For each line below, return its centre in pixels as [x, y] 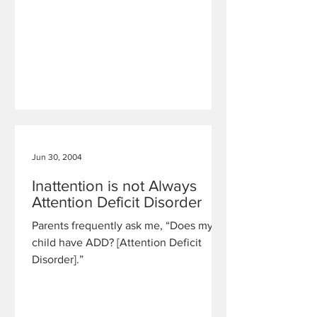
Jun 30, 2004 [57, 157]
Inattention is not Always [114, 186]
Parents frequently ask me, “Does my [122, 225]
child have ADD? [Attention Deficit [117, 242]
